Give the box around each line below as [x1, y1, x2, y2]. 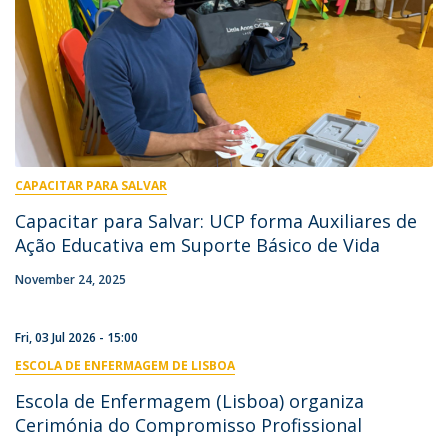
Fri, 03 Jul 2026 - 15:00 [15, 328, 138, 346]
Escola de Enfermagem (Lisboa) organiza [15, 388, 364, 413]
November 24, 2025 [15, 270, 126, 288]
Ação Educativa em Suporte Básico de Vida [15, 232, 380, 257]
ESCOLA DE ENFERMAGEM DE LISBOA [15, 356, 235, 374]
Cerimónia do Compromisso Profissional [15, 412, 362, 437]
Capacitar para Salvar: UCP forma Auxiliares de [15, 208, 417, 233]
